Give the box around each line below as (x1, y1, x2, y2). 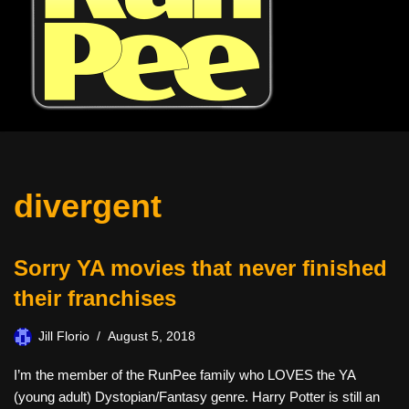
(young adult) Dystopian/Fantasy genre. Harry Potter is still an (14, 389, 380, 404)
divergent (14, 187, 162, 225)
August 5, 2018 (108, 330, 195, 343)
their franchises (14, 286, 176, 310)
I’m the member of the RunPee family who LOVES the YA (14, 367, 355, 383)
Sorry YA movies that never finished (14, 256, 387, 280)
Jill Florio (38, 330, 89, 343)
